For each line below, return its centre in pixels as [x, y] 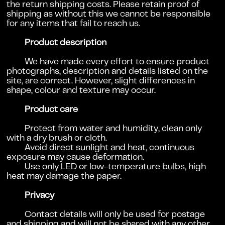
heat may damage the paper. [64, 177]
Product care [51, 110]
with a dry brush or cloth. [57, 138]
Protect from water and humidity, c [96, 129]
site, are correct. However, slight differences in [101, 81]
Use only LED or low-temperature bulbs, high [116, 167]
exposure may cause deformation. [76, 157]
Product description [66, 43]
